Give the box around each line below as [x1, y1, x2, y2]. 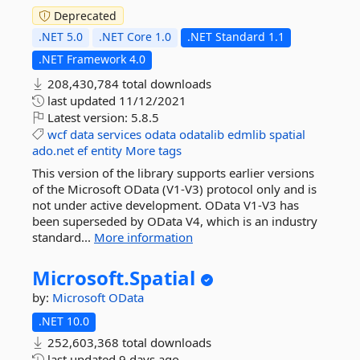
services [97, 126, 141, 142]
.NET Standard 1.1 [187, 29, 284, 44]
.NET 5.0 [39, 29, 83, 44]
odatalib [179, 126, 224, 142]
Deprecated [51, 8, 117, 23]
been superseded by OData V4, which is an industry [32, 213, 317, 229]
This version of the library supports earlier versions [32, 165, 314, 181]
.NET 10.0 [39, 313, 89, 329]
